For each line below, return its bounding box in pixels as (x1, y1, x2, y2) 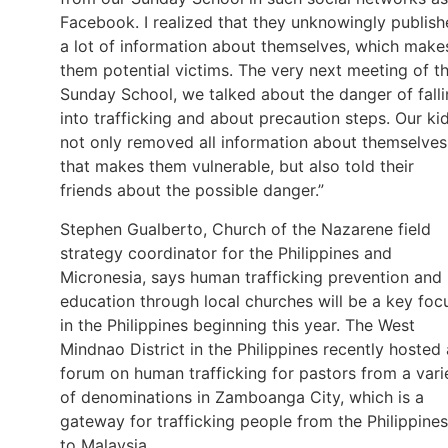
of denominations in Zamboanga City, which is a (60, 386, 424, 407)
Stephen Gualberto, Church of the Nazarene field (60, 218, 431, 239)
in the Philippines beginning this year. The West (60, 314, 415, 335)
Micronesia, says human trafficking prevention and (60, 266, 442, 287)
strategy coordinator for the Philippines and (60, 242, 392, 263)
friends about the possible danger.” (60, 180, 324, 201)
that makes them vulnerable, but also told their (60, 156, 414, 177)
